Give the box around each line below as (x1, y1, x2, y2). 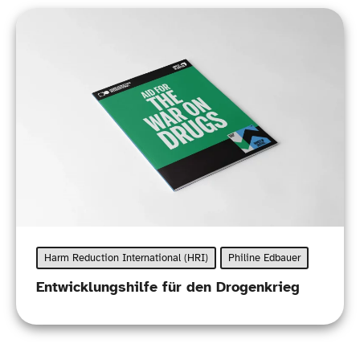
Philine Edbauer (227, 252, 301, 265)
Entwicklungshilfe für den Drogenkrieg (35, 278, 300, 297)
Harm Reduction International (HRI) (43, 252, 208, 265)
